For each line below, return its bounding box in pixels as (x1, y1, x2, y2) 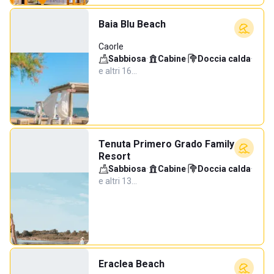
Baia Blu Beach (98, 18, 166, 30)
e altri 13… (98, 176, 137, 186)
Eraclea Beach (98, 258, 165, 270)
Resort (98, 150, 130, 162)
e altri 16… (98, 66, 137, 76)
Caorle (98, 42, 124, 51)
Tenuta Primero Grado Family (98, 138, 234, 150)
